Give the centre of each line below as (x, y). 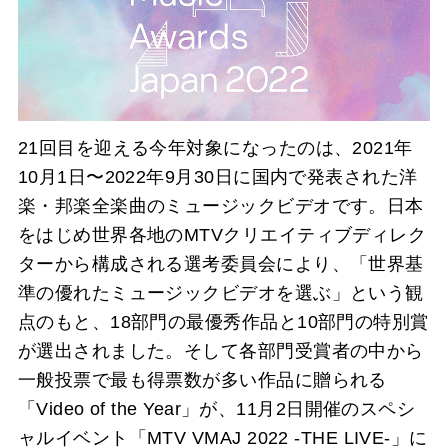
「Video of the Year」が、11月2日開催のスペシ (216, 408)
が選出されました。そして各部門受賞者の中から (220, 350)
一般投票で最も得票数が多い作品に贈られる (202, 379)
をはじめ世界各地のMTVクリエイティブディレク (222, 234)
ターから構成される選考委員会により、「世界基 (220, 263)
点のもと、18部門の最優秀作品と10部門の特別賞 (223, 321)
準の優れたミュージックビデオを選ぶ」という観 (220, 292)
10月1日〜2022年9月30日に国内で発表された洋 (217, 176)
